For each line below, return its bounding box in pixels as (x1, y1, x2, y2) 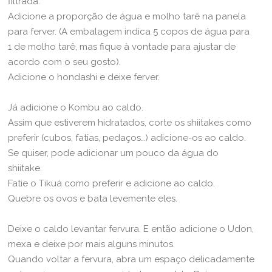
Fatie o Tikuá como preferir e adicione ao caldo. (8, 177, 216, 189)
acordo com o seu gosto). (8, 56, 121, 67)
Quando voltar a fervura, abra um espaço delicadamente (8, 253, 255, 265)
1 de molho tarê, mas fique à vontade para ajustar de (8, 41, 236, 52)
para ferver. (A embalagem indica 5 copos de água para (8, 25, 250, 37)
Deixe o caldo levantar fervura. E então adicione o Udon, (8, 223, 254, 234)
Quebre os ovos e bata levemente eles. (8, 192, 178, 204)
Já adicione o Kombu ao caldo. (8, 101, 144, 113)
